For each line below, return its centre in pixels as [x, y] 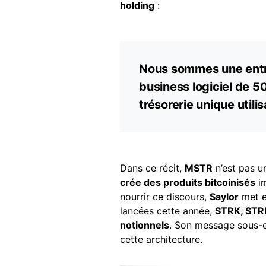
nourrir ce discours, [165, 196]
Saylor [224, 196]
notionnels [145, 225]
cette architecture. [161, 239]
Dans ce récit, [152, 168]
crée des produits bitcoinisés [188, 182]
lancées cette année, [167, 210]
